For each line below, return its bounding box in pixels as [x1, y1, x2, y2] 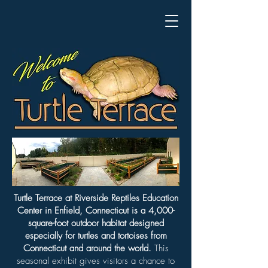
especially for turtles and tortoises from [25, 230, 167, 242]
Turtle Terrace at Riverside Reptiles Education [13, 192, 178, 204]
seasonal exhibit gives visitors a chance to [17, 255, 175, 267]
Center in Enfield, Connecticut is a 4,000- [17, 205, 175, 217]
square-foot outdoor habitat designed [28, 217, 164, 229]
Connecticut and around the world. [23, 242, 151, 254]
